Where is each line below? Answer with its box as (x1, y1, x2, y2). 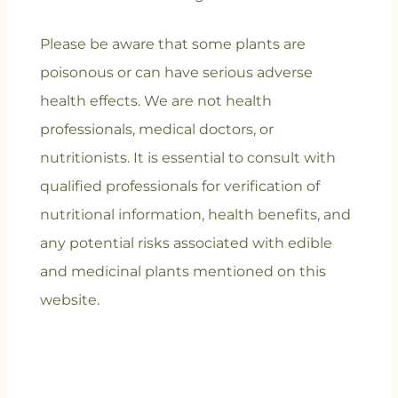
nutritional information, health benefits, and (39, 206, 351, 224)
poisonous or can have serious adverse (39, 64, 313, 82)
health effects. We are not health (39, 92, 272, 110)
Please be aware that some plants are (39, 36, 306, 53)
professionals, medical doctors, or (39, 121, 274, 139)
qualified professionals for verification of (39, 178, 320, 195)
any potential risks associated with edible (39, 235, 332, 252)
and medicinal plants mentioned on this (39, 263, 326, 281)
